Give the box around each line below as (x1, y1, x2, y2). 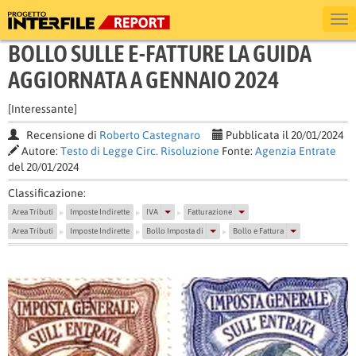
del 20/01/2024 (8, 161, 79, 173)
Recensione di (19, 129, 99, 141)
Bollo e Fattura (233, 226, 284, 235)
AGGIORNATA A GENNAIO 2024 (8, 66, 279, 93)
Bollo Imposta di (146, 226, 203, 235)
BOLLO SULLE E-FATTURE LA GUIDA (8, 40, 311, 67)
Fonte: (219, 145, 255, 157)
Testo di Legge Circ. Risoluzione (60, 145, 219, 157)
